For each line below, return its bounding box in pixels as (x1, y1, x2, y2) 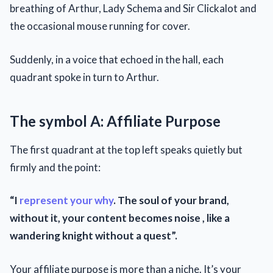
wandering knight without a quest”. (10, 229, 177, 243)
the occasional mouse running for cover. (10, 19, 190, 33)
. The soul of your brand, (113, 194, 229, 207)
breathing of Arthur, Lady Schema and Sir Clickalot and (10, 2, 257, 15)
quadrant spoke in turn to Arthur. (10, 70, 159, 83)
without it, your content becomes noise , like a (10, 211, 230, 225)
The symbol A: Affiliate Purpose (10, 112, 221, 130)
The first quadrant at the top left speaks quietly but (10, 143, 243, 156)
